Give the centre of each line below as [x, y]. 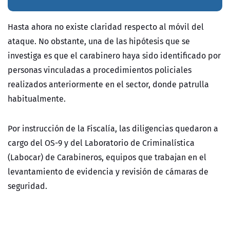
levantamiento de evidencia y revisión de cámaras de [108, 172]
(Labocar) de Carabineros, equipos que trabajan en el [107, 157]
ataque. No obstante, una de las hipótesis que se [99, 41]
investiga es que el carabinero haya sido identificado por [114, 56]
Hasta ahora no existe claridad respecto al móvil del [106, 27]
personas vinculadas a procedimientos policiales [100, 70]
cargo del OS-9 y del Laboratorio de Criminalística [101, 143]
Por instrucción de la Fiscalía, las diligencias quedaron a [113, 129]
